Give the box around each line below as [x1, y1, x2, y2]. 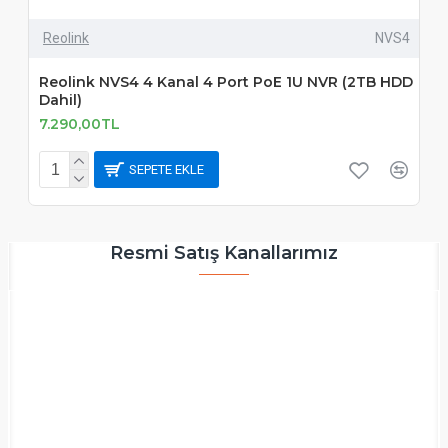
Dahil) [39, 90, 82, 109]
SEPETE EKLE [129, 162, 205, 178]
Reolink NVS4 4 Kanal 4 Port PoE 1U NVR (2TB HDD [39, 72, 413, 91]
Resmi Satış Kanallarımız [110, 241, 338, 264]
